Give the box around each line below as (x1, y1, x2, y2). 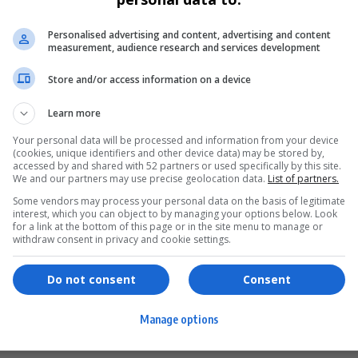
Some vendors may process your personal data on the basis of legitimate (13, 193, 345, 208)
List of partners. (268, 171, 339, 185)
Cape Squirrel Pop (199, 293, 300, 310)
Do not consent (46, 271, 136, 287)
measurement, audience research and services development (48, 40, 320, 54)
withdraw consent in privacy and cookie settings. (13, 232, 231, 246)
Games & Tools (199, 226, 284, 243)
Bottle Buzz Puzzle (199, 259, 308, 276)
